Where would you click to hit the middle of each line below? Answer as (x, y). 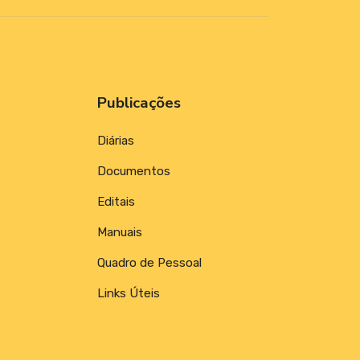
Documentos (134, 171)
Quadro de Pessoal (149, 262)
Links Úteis (129, 293)
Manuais (120, 232)
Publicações (139, 102)
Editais (116, 201)
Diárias (116, 140)
